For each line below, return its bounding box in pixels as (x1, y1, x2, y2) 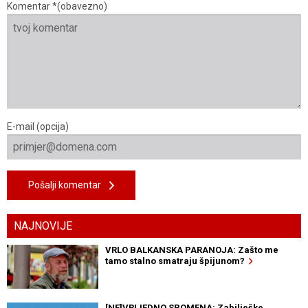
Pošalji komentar (28, 179, 109, 191)
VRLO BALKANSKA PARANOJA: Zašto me (104, 245, 278, 256)
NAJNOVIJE (14, 219, 72, 233)
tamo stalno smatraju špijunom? (104, 256, 249, 267)
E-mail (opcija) (7, 121, 69, 133)
